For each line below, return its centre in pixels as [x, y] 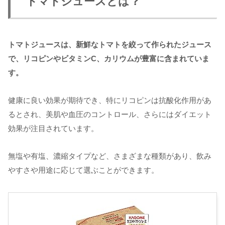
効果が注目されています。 [53, 128]
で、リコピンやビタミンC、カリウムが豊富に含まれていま [109, 58]
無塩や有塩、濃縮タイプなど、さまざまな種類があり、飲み [110, 156]
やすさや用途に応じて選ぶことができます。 [83, 170]
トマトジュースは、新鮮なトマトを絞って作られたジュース [110, 44]
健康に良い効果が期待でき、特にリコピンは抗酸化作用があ [110, 100]
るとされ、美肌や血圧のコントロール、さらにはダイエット [110, 114]
